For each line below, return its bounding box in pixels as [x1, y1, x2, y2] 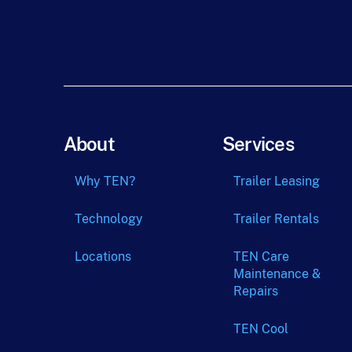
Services [222, 133, 294, 156]
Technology [74, 211, 143, 226]
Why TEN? [74, 173, 135, 189]
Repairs [233, 283, 278, 299]
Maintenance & [233, 266, 321, 281]
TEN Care [233, 248, 289, 264]
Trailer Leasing [233, 173, 320, 189]
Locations [74, 248, 131, 264]
